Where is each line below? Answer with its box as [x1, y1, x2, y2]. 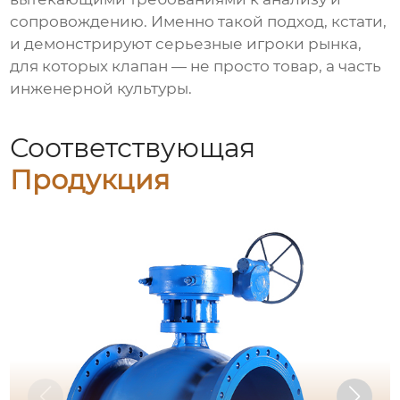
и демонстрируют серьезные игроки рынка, [10, 34, 362, 53]
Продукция [10, 162, 171, 196]
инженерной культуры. [10, 79, 193, 97]
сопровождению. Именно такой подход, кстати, [10, 12, 387, 30]
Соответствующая [10, 130, 256, 164]
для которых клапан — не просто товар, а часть [10, 56, 382, 75]
